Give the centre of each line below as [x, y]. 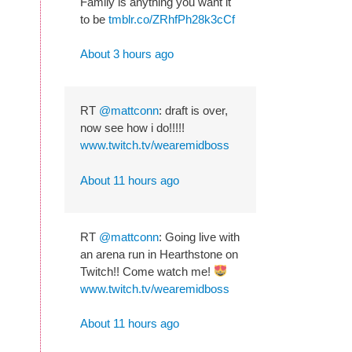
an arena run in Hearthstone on [159, 254]
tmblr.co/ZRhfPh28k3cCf [172, 19]
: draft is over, [193, 110]
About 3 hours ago [127, 54]
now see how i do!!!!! [132, 128]
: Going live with [199, 236]
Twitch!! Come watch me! [147, 271]
